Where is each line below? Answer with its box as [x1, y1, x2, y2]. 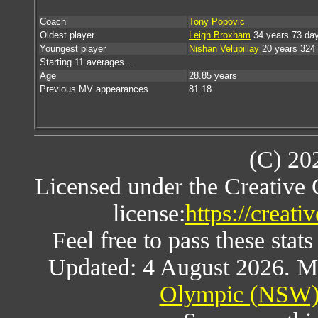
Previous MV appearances [40, 84, 148, 94]
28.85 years [189, 70, 237, 81]
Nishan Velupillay [189, 43, 259, 54]
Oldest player [40, 30, 94, 40]
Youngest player [40, 43, 106, 54]
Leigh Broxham [189, 30, 251, 40]
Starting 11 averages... [40, 57, 133, 67]
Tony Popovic [189, 16, 245, 27]
